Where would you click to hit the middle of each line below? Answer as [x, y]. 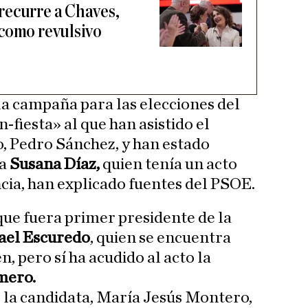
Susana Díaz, [55, 165]
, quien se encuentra [161, 238]
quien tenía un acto [170, 165]
